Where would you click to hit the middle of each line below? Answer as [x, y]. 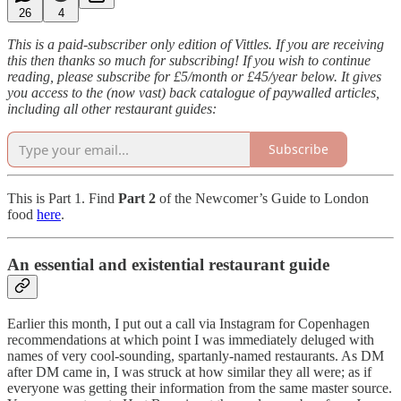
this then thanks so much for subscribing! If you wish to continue [189, 60]
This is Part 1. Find [63, 198]
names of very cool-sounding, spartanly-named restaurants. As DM [196, 355]
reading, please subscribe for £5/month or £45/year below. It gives [194, 76]
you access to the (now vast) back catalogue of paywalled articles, [193, 92]
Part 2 [137, 198]
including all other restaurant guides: [112, 108]
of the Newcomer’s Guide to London [262, 198]
